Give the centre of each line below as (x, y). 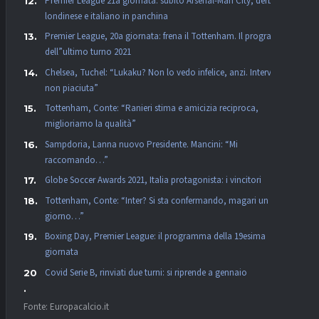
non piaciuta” (72, 88)
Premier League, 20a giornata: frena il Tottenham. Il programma (168, 37)
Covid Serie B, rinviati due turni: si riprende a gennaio (146, 272)
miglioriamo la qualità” (90, 124)
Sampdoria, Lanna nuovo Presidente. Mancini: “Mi (141, 144)
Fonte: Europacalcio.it (66, 307)
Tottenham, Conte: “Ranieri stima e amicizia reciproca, (152, 109)
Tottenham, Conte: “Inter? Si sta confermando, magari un (157, 200)
